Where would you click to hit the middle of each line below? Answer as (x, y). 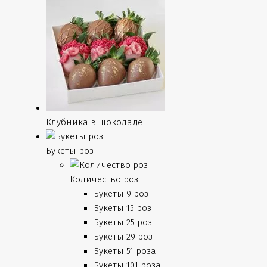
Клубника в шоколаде (94, 122)
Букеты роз (69, 151)
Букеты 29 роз (123, 237)
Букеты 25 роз (122, 222)
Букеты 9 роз (121, 194)
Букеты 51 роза (125, 251)
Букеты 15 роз (122, 208)
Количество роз (104, 179)
